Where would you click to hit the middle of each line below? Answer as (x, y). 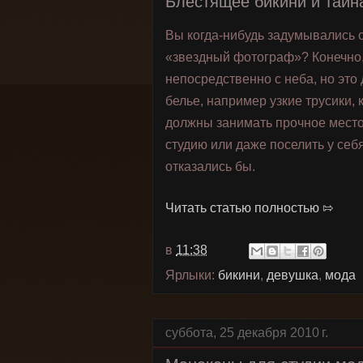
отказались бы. (210, 167)
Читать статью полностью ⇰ (249, 208)
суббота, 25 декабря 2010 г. (247, 333)
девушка (293, 275)
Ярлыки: (192, 275)
